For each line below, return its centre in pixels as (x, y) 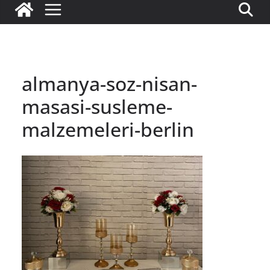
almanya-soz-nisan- (109, 83)
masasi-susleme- (97, 106)
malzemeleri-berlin (108, 129)
